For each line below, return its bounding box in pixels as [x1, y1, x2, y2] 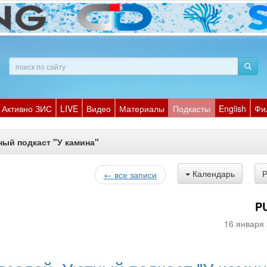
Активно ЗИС [2, 103, 52, 114]
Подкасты [173, 103, 210, 114]
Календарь [193, 167, 235, 179]
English [219, 103, 246, 114]
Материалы [119, 103, 164, 114]
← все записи [104, 169, 157, 181]
